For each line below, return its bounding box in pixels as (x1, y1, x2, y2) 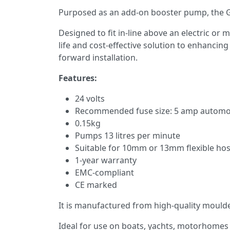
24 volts (75, 92, 105, 104)
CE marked (75, 179, 117, 190)
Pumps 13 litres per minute (75, 129, 180, 141)
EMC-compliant (75, 166, 134, 178)
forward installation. (59, 51, 138, 63)
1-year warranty (75, 154, 137, 166)
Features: (59, 72, 97, 84)
